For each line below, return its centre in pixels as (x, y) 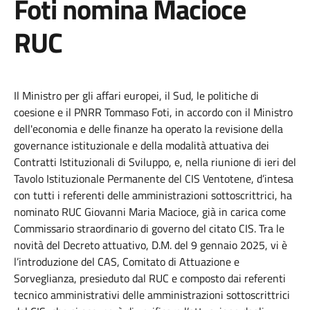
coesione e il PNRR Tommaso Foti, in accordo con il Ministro (153, 112)
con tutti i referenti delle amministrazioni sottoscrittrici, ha (153, 195)
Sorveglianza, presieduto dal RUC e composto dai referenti (150, 278)
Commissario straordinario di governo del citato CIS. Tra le (149, 228)
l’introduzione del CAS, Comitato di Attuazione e (127, 262)
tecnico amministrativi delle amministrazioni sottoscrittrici (152, 295)
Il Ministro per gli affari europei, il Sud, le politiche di (136, 95)
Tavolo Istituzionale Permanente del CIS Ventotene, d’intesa (154, 179)
